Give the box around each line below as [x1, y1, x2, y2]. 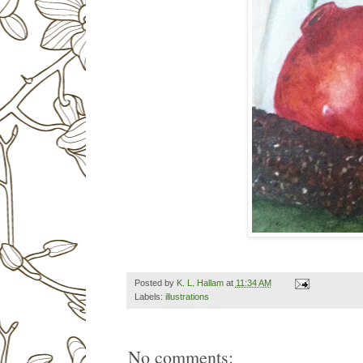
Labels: [134, 292, 165, 302]
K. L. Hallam [176, 278, 224, 288]
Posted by [134, 278, 177, 288]
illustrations [164, 292, 209, 302]
